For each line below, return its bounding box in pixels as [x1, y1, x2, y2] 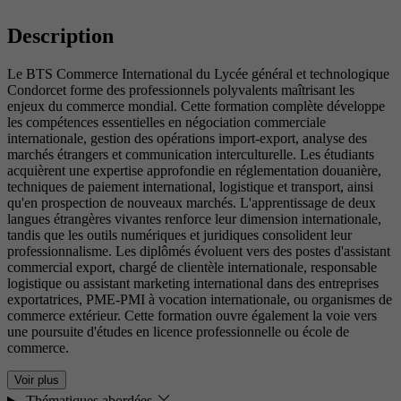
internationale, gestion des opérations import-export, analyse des [7, 131, 367, 147]
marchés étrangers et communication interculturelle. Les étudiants [7, 147, 374, 163]
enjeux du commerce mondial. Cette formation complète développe [7, 98, 385, 115]
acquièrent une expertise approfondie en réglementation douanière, [7, 163, 381, 179]
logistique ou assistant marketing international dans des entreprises [7, 276, 379, 292]
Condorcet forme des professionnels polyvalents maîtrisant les [7, 82, 354, 98]
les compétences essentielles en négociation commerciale [7, 115, 326, 131]
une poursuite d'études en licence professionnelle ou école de [7, 324, 349, 340]
